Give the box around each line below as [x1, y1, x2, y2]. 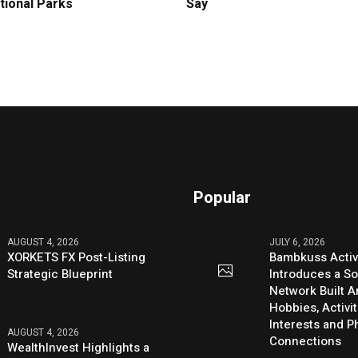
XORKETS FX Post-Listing [7, 248, 146, 266]
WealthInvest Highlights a [7, 338, 150, 356]
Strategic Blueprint [7, 265, 113, 283]
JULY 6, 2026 [269, 234, 326, 249]
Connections [269, 332, 342, 350]
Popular [193, 185, 252, 209]
